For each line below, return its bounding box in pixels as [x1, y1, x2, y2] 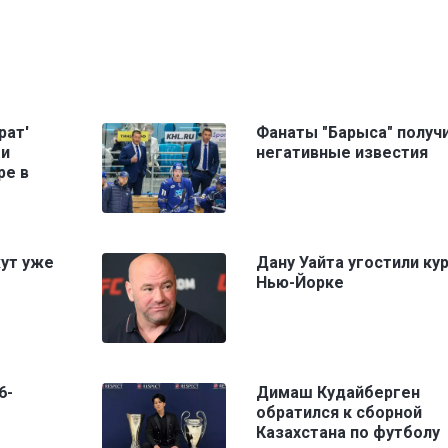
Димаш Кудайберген [255, 383, 420, 403]
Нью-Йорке [255, 273, 344, 293]
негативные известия [255, 143, 428, 163]
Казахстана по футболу [255, 423, 440, 443]
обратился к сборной [255, 403, 422, 423]
